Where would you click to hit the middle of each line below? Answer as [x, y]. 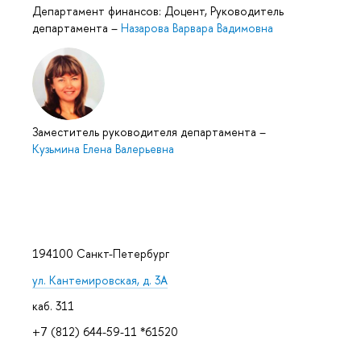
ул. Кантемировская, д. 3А [100, 280]
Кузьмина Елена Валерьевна [103, 149]
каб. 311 [53, 305]
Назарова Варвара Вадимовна [197, 28]
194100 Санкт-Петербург [101, 254]
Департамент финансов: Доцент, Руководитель [158, 11]
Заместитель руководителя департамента [146, 132]
